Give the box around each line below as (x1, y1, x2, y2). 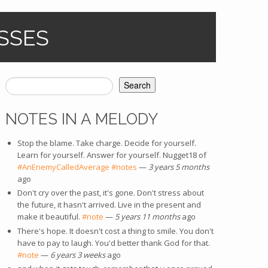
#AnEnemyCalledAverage (17, 162, 109, 172)
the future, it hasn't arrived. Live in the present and (17, 199, 201, 211)
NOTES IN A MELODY (5, 110, 158, 128)
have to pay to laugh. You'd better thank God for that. (17, 237, 210, 248)
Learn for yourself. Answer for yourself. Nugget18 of (17, 150, 206, 160)
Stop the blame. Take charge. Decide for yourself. (17, 138, 196, 148)
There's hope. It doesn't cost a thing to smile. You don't (17, 225, 214, 236)
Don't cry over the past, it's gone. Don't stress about (17, 187, 204, 199)
